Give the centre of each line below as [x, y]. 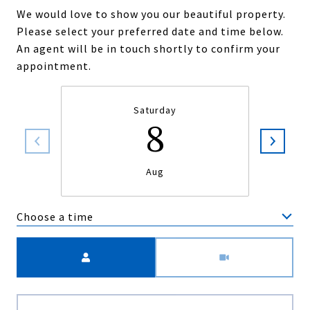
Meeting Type [191, 246]
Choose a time [55, 216]
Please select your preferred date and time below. [150, 31]
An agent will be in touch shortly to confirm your [148, 48]
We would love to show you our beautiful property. [151, 14]
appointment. [54, 66]
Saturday [155, 110]
